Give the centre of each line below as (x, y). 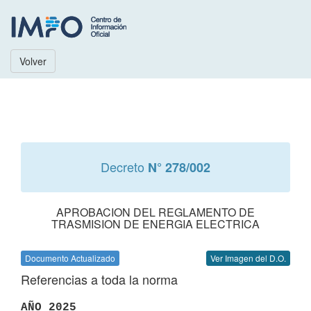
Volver (33, 61)
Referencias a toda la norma (99, 279)
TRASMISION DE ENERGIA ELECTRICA (155, 224)
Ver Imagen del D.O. (248, 258)
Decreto (124, 167)
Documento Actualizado (70, 258)
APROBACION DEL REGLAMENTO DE (155, 212)
